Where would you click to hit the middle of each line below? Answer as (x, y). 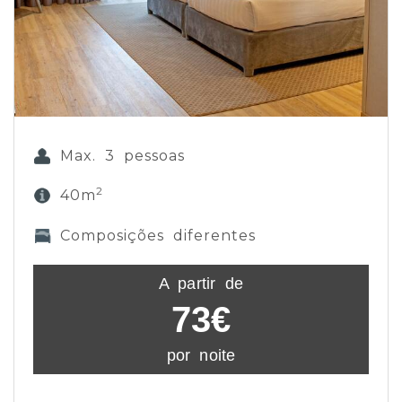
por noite (201, 356)
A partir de (201, 284)
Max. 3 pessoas (122, 155)
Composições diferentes (157, 236)
